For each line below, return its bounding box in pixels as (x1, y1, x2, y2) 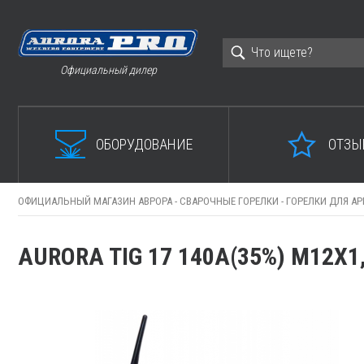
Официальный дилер (59, 63, 157, 76)
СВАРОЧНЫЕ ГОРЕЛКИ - (180, 195, 286, 207)
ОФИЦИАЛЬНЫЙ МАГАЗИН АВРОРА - (18, 195, 180, 207)
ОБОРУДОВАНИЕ (95, 135, 193, 153)
